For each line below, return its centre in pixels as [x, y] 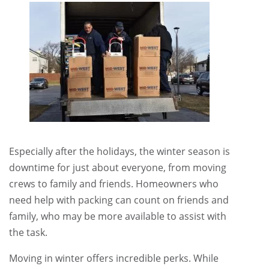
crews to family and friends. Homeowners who [114, 184]
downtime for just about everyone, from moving [118, 168]
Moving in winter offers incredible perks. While [114, 258]
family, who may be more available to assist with [118, 216]
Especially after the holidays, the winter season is [119, 151]
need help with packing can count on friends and [119, 200]
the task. [28, 232]
